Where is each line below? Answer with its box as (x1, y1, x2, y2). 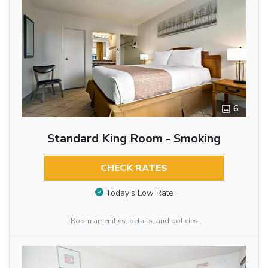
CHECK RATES (100, 162, 167, 175)
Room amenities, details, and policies (70, 215, 198, 226)
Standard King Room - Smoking (47, 130, 221, 147)
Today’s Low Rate (105, 187, 173, 199)
